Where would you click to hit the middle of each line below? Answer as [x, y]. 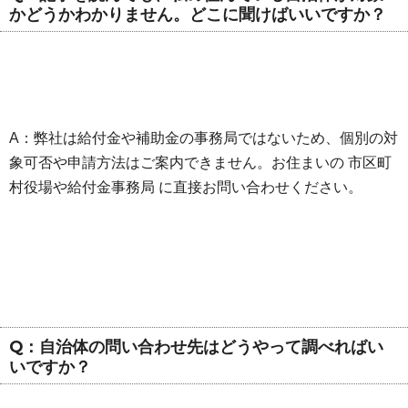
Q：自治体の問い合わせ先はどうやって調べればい [196, 346]
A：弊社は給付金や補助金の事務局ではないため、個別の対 [204, 138]
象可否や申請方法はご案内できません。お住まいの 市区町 [200, 162]
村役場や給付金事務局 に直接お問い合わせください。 [186, 187]
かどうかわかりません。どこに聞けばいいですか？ [198, 15]
